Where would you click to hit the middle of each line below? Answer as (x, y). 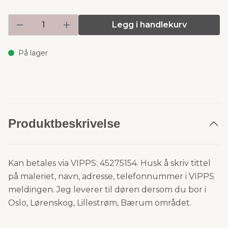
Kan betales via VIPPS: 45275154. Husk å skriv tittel (109, 163)
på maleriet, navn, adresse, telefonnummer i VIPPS (111, 176)
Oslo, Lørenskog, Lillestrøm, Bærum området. (100, 203)
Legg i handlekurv (149, 25)
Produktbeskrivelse (64, 123)
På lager (33, 53)
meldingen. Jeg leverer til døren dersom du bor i (107, 190)
